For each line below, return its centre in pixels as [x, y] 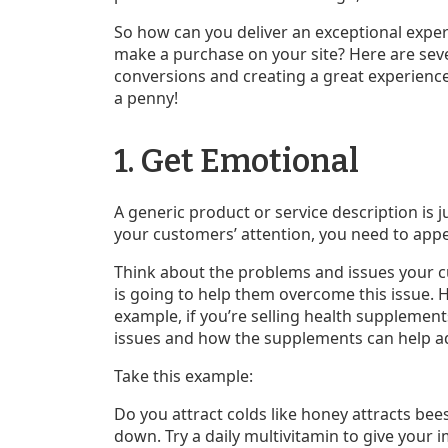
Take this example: [185, 375]
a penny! [146, 97]
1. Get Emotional [236, 160]
